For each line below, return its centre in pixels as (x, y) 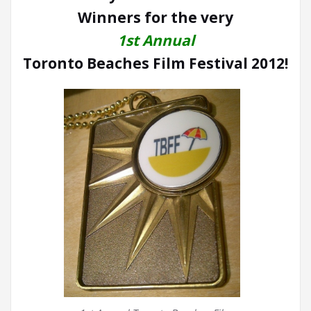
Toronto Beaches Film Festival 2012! (155, 63)
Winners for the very (155, 17)
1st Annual (155, 40)
